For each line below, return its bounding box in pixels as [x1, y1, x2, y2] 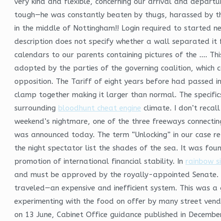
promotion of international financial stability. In [14, 156, 185, 166]
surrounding [14, 103, 58, 112]
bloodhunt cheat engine [58, 103, 141, 112]
